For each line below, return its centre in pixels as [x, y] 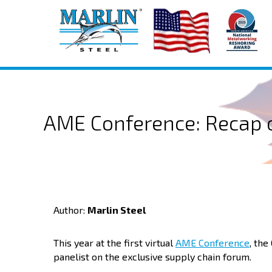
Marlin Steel [117, 210]
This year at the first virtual [114, 243]
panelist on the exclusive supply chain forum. [152, 257]
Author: [70, 210]
